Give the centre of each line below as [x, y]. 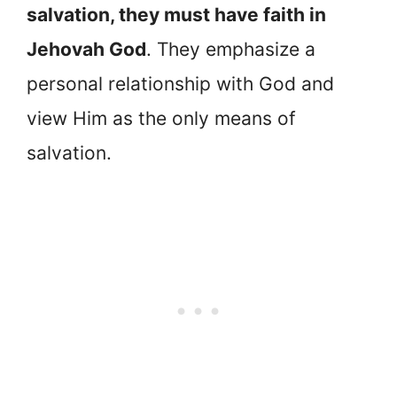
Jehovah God [86, 49]
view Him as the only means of [161, 118]
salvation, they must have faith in [176, 14]
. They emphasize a [231, 49]
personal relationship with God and [180, 83]
